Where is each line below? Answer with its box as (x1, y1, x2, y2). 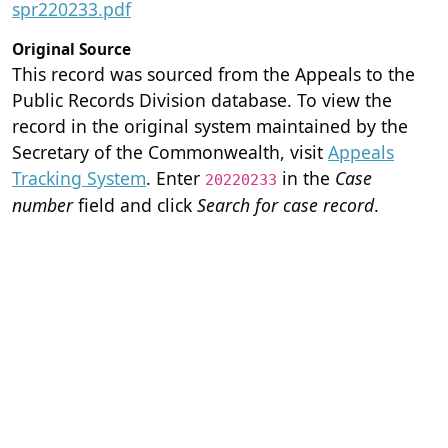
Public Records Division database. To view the (12, 87, 392, 112)
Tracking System (12, 165, 146, 190)
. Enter (146, 165, 205, 190)
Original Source (12, 38, 131, 60)
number (12, 192, 73, 217)
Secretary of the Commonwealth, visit (12, 139, 328, 164)
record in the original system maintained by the (12, 113, 408, 138)
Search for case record (197, 192, 374, 217)
